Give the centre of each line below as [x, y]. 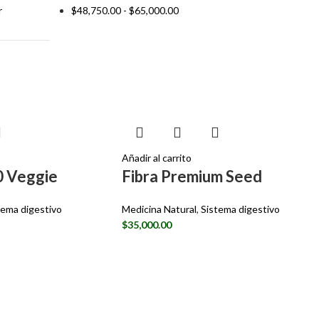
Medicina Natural [159, 209]
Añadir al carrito [157, 158]
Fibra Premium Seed [192, 176]
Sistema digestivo [241, 209]
